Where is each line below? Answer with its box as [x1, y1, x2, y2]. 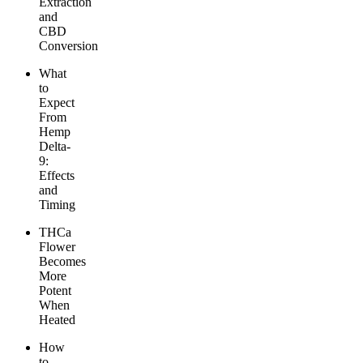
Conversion [39, 39, 98, 53]
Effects [39, 169, 75, 183]
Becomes [39, 254, 86, 269]
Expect [39, 96, 75, 110]
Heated [39, 313, 75, 327]
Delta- [39, 139, 70, 154]
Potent [39, 284, 71, 298]
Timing [39, 198, 75, 212]
